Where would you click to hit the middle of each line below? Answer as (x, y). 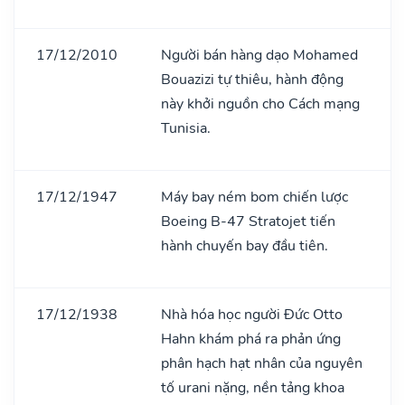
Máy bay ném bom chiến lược (254, 197)
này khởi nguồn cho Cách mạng (260, 104)
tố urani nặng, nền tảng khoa (253, 387)
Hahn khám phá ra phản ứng (251, 339)
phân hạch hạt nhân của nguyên (262, 363)
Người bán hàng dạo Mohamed (259, 55)
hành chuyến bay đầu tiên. (245, 245)
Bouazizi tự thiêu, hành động (252, 79)
